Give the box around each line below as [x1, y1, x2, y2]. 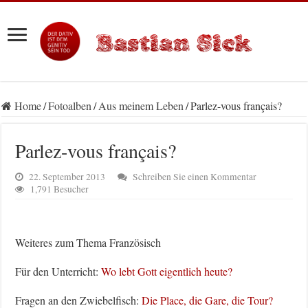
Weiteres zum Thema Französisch [15, 235, 162, 250]
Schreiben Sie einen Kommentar [133, 170, 257, 184]
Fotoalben [48, 98, 92, 113]
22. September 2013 [29, 170, 106, 184]
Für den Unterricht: [15, 264, 102, 279]
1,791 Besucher [30, 183, 89, 196]
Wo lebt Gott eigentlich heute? [101, 264, 233, 279]
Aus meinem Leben [98, 98, 184, 113]
